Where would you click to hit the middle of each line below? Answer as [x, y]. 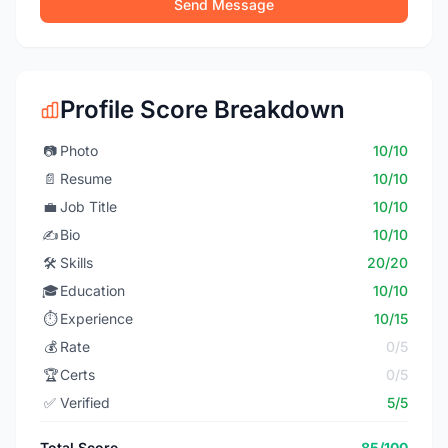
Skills [76, 262]
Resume [86, 178]
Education [92, 290]
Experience [96, 318]
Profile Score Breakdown [202, 109]
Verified [85, 402]
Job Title [88, 206]
